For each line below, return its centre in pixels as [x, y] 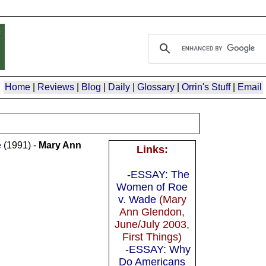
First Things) [152, 237]
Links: [152, 149]
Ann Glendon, [152, 212]
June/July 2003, [152, 224]
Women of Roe [152, 187]
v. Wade [137, 199]
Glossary [156, 87]
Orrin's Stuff [206, 87]
